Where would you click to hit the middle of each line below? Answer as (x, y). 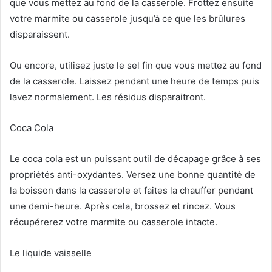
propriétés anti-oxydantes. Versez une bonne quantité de (133, 174)
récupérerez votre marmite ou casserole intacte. (114, 222)
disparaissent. (40, 34)
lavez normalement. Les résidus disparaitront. (108, 97)
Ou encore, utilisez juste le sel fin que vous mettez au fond (136, 65)
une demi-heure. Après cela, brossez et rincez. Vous (123, 206)
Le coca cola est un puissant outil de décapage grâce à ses (135, 158)
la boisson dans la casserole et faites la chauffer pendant (131, 190)
